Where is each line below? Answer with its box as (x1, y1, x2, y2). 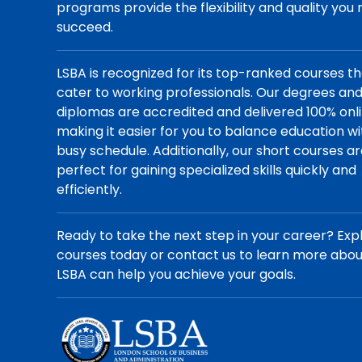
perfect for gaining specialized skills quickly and (57, 161, 357, 179)
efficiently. (57, 180, 123, 199)
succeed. (57, 18, 114, 36)
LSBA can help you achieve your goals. (57, 265, 297, 284)
